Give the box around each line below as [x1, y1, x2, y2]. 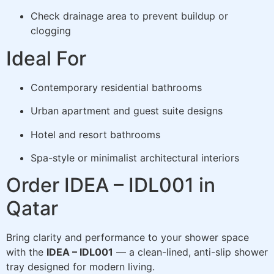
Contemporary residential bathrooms [31, 81, 202, 94]
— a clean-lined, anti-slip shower [113, 246, 268, 259]
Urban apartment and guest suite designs [31, 105, 223, 117]
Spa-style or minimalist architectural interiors [31, 152, 239, 165]
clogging [31, 24, 71, 37]
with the [6, 246, 46, 259]
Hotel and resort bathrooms [31, 128, 160, 141]
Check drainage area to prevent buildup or [31, 10, 228, 23]
